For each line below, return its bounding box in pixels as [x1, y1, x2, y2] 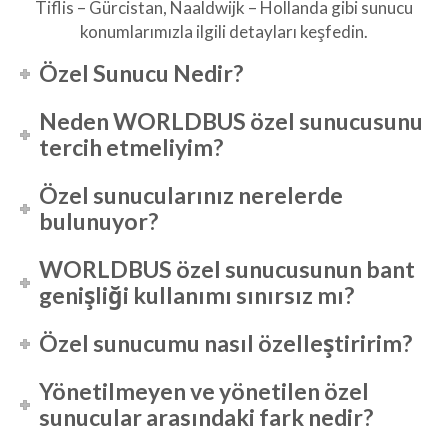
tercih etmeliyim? [39, 133, 224, 162]
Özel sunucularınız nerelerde [39, 181, 344, 210]
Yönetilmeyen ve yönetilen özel [39, 377, 370, 406]
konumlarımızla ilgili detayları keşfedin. [80, 21, 368, 43]
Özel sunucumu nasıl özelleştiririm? [39, 329, 413, 358]
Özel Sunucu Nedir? [39, 59, 244, 88]
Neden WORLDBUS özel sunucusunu [39, 107, 424, 136]
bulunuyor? [39, 207, 159, 236]
